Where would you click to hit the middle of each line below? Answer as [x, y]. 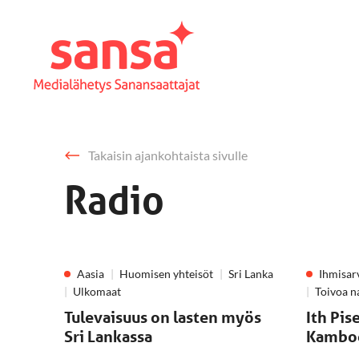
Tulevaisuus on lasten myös [163, 317]
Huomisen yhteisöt [166, 274]
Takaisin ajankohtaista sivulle [168, 155]
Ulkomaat [97, 291]
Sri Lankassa [108, 337]
